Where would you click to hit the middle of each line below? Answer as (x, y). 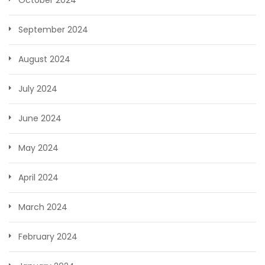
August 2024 (44, 59)
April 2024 (38, 178)
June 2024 (40, 119)
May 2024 (38, 148)
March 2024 (43, 207)
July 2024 (38, 89)
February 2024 (48, 237)
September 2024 (53, 30)
